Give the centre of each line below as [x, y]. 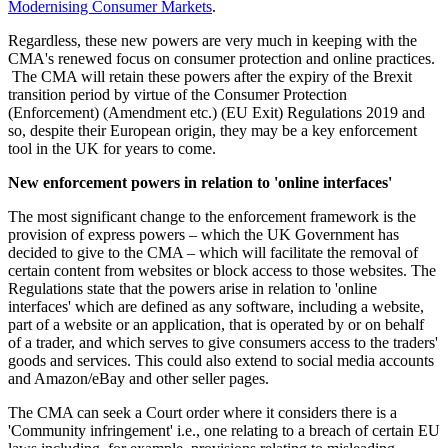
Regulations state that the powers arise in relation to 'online [192, 289]
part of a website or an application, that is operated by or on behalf [216, 325]
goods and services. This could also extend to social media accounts [221, 361]
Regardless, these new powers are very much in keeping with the [212, 41]
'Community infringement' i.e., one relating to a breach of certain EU [224, 431]
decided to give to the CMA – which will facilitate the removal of [213, 253]
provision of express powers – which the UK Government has [203, 235]
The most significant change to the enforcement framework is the [212, 217]
